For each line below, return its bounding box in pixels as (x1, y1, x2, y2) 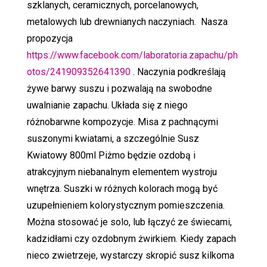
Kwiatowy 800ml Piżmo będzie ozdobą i (26, 149, 195, 161)
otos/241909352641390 (26, 66, 131, 77)
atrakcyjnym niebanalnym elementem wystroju (26, 166, 217, 178)
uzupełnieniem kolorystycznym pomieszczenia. (26, 199, 225, 211)
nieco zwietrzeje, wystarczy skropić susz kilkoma (26, 249, 234, 261)
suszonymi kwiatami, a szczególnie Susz (26, 132, 199, 144)
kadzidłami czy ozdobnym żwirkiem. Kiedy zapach (26, 232, 236, 244)
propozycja (26, 32, 73, 44)
